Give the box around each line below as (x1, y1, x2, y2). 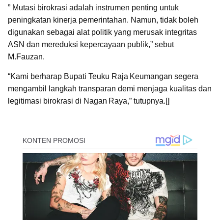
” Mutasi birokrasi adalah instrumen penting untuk (8, 3, 179, 12)
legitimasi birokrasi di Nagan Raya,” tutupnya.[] (8, 96, 169, 105)
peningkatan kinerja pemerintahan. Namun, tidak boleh (8, 15, 198, 24)
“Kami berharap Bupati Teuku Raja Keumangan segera (8, 72, 198, 81)
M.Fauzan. (8, 52, 45, 61)
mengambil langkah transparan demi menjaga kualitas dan (8, 84, 212, 93)
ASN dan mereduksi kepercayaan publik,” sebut (8, 40, 174, 49)
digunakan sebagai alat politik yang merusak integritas (8, 27, 197, 36)
